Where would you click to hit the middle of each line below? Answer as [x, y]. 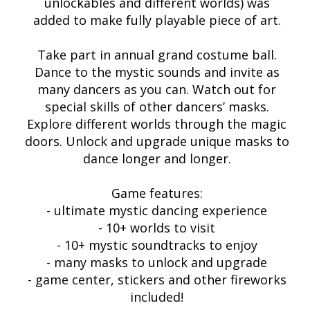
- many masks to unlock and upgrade [157, 262]
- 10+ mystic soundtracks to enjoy [157, 245]
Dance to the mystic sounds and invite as [157, 72]
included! [157, 297]
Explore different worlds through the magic [157, 124]
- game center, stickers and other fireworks [157, 280]
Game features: [157, 193]
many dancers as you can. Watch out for [157, 89]
